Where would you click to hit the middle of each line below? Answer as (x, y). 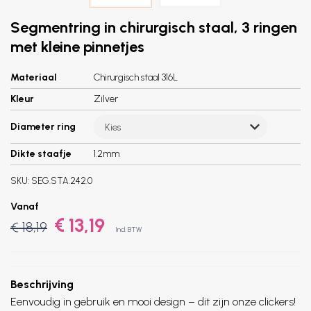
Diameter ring (43, 126)
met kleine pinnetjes (77, 47)
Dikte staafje (41, 154)
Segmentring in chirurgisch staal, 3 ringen (154, 27)
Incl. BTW (128, 229)
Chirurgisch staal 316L (136, 77)
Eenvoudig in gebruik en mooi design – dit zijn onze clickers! (153, 302)
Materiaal (34, 77)
